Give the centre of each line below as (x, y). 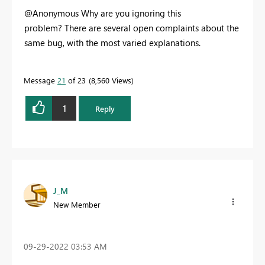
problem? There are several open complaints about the (132, 28)
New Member (77, 204)
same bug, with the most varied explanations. (112, 43)
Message (41, 80)
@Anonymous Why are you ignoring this (103, 13)
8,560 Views (111, 80)
